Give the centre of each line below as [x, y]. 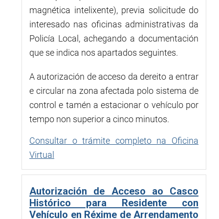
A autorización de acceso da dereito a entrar [114, 76]
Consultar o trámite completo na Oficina [114, 140]
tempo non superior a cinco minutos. [99, 119]
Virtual [42, 154]
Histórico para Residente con [114, 203]
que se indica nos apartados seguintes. [104, 52]
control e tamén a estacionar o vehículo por [114, 105]
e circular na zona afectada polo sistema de [114, 90]
